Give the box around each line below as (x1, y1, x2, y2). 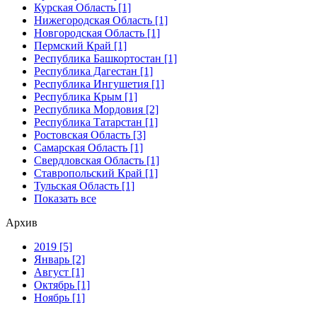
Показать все (34, 192, 96, 204)
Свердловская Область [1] (34, 154, 159, 166)
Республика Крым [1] (34, 90, 137, 103)
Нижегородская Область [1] (34, 13, 168, 26)
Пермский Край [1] (34, 39, 127, 52)
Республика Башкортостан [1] (34, 52, 177, 64)
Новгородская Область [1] (34, 26, 160, 39)
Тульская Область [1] (34, 179, 134, 192)
